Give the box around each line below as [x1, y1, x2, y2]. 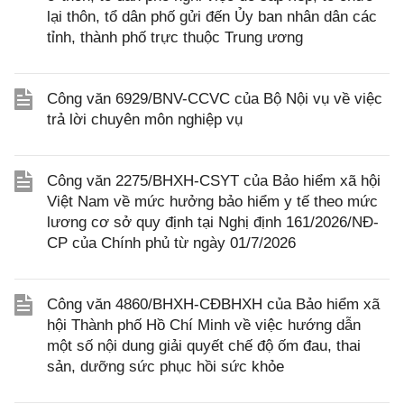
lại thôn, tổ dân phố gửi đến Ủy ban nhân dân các [47, 8, 377, 25]
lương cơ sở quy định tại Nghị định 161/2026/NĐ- [47, 214, 379, 231]
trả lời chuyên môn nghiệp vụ [47, 111, 243, 128]
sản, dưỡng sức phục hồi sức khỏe [47, 358, 284, 375]
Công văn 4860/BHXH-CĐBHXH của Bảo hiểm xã [47, 296, 380, 313]
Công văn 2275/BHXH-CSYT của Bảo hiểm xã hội [47, 172, 381, 189]
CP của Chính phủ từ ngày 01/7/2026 [47, 234, 296, 252]
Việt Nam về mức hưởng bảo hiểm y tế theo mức [47, 193, 378, 210]
